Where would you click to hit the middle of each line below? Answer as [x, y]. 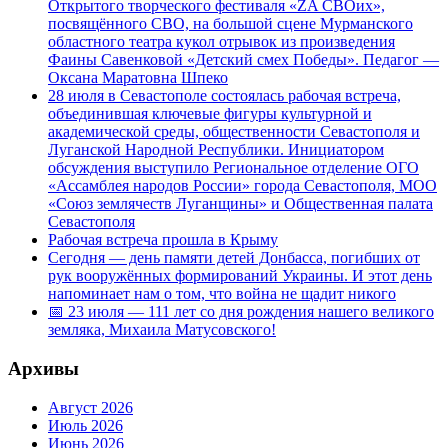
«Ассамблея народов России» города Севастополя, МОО [242, 186]
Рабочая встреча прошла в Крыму [163, 240]
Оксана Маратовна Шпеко [138, 78]
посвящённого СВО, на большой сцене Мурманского [230, 24]
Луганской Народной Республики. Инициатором [216, 150]
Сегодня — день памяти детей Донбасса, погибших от [234, 258]
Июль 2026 [85, 425]
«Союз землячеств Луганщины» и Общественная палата [240, 204]
